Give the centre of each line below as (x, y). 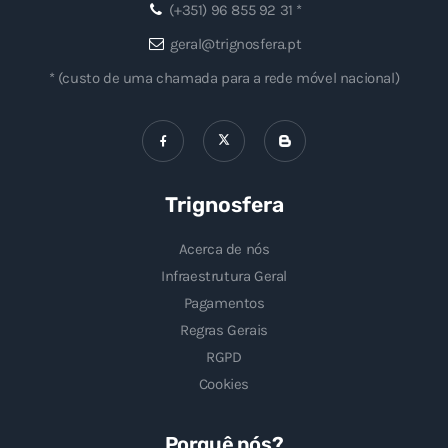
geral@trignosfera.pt (236, 43)
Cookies (224, 383)
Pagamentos (224, 302)
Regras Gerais (224, 329)
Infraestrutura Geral (224, 275)
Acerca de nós (224, 248)
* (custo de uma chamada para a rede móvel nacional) (224, 77)
